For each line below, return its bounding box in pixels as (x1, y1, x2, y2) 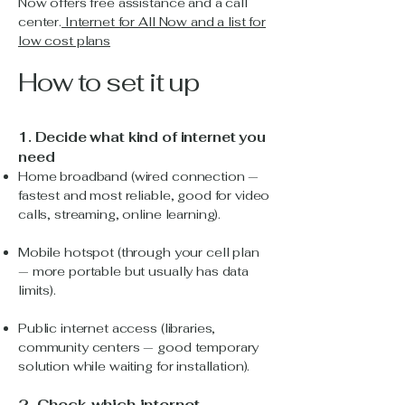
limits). (18, 282, 56, 298)
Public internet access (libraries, (18, 320, 216, 336)
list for (228, 14, 267, 30)
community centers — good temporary (18, 339, 259, 355)
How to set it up (18, 66, 200, 99)
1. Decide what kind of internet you (18, 128, 266, 146)
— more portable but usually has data (18, 263, 249, 279)
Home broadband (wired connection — (18, 168, 259, 184)
